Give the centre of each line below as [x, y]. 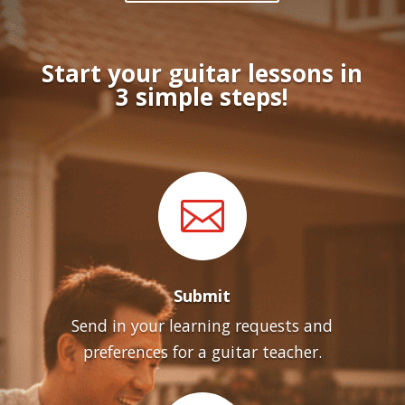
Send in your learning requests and [202, 325]
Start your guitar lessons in [202, 73]
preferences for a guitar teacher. [202, 352]
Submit [202, 296]
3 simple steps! [202, 97]
